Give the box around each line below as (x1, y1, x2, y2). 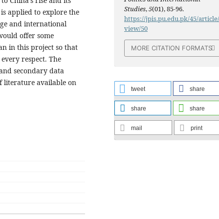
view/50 (124, 24, 148, 33)
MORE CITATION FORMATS (131, 44, 213, 52)
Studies (124, 4, 146, 14)
